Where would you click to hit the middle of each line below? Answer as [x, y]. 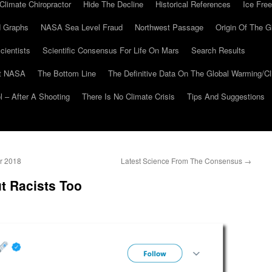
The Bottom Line [67, 73]
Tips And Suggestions [226, 96]
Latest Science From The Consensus [182, 161]
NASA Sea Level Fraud [82, 27]
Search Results [218, 50]
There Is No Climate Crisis [128, 96]
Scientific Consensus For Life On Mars [111, 50]
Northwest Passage [169, 27]
